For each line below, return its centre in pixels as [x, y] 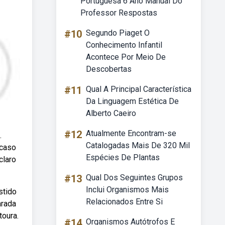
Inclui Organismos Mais [127, 190]
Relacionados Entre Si [124, 202]
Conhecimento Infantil [124, 45]
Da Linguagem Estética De [132, 101]
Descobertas [109, 69]
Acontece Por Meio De [126, 57]
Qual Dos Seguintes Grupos [134, 178]
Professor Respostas [119, 13]
